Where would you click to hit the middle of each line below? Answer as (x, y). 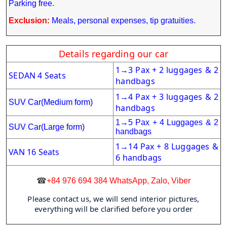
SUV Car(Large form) (47, 127)
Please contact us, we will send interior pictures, (113, 199)
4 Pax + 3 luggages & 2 (173, 97)
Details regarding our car (113, 54)
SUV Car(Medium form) (51, 102)
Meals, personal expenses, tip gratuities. (124, 21)
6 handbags (139, 158)
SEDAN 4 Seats (37, 76)
